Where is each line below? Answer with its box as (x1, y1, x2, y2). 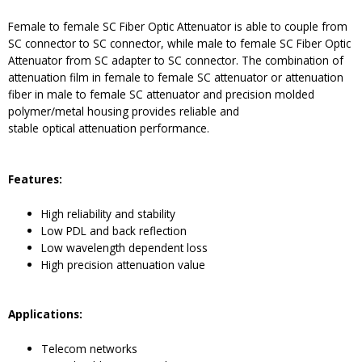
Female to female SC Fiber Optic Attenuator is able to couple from (8, 19, 347, 35)
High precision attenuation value (41, 256, 206, 272)
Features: (8, 170, 62, 187)
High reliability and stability (41, 205, 176, 221)
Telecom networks (41, 341, 138, 357)
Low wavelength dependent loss (41, 239, 208, 255)
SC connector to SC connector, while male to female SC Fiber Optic (8, 36, 351, 52)
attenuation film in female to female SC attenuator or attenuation (8, 69, 343, 86)
